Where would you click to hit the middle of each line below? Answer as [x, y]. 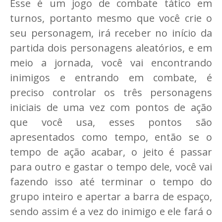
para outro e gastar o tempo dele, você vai [111, 166]
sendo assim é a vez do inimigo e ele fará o [111, 211]
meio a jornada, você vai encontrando [111, 62]
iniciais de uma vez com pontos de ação [111, 107]
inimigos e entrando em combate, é [111, 77]
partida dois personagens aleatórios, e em [111, 48]
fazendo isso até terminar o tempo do [111, 181]
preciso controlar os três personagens [111, 92]
